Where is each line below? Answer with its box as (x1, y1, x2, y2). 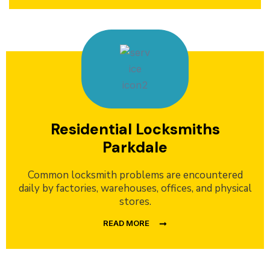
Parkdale (102, 137, 168, 158)
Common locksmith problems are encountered (27, 168, 243, 183)
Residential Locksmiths (50, 119, 220, 140)
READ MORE (103, 218, 149, 228)
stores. (119, 195, 151, 209)
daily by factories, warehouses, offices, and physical (18, 181, 252, 196)
